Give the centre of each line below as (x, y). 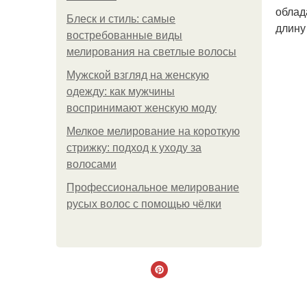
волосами (91, 164)
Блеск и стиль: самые (121, 19)
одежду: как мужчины (121, 91)
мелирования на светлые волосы (151, 52)
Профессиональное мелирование (153, 187)
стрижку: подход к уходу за (134, 148)
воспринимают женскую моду (142, 108)
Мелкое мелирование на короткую (153, 131)
